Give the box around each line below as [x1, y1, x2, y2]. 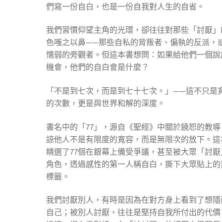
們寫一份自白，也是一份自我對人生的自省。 [46, 1, 205, 11]
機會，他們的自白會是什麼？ [46, 62, 150, 72]
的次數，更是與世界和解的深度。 [46, 98, 166, 109]
